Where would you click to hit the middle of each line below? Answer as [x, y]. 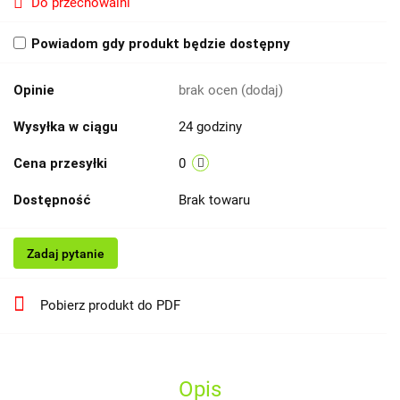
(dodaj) [262, 91]
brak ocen [210, 91]
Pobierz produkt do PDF [110, 306]
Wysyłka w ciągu [66, 127]
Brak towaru [216, 200]
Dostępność [52, 200]
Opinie [34, 91]
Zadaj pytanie [66, 254]
